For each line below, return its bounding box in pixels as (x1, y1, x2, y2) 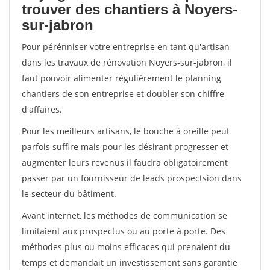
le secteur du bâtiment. (22, 188, 116, 199)
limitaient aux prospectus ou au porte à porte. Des (22, 225, 225, 237)
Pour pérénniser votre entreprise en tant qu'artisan (22, 41, 230, 52)
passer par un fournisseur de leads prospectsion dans (22, 172, 242, 184)
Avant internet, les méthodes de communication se (22, 210, 227, 221)
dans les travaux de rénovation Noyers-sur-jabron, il (22, 57, 232, 68)
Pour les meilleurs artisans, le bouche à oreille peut (22, 125, 230, 137)
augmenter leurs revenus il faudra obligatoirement (22, 157, 228, 168)
